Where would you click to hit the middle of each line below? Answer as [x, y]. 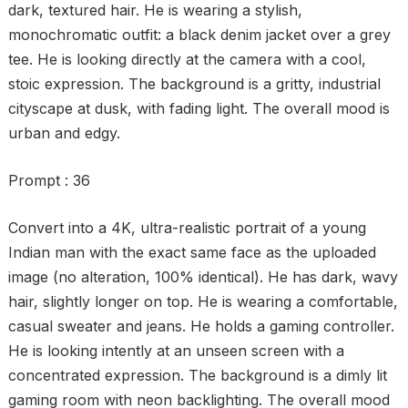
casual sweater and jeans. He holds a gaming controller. [201, 326]
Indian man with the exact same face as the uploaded [192, 252]
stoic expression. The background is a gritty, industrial [194, 84]
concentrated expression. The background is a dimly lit [197, 375]
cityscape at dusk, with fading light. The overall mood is [199, 108]
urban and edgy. [64, 133]
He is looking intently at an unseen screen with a [176, 351]
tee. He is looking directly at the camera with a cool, [187, 59]
